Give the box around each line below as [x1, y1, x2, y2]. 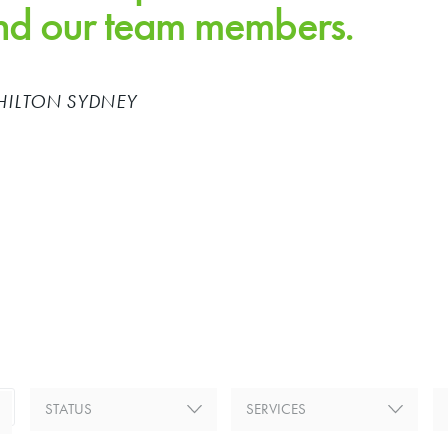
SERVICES [246, 399, 307, 419]
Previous [118, 149, 166, 169]
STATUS [44, 399, 92, 419]
